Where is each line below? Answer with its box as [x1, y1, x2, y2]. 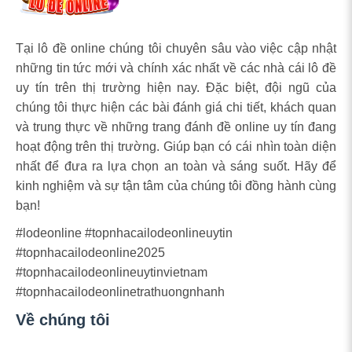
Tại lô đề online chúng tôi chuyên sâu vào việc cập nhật [16, 42, 336, 55]
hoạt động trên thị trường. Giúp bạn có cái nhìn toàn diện [16, 140, 336, 153]
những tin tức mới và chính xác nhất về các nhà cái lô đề [16, 61, 336, 75]
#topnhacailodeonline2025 [16, 246, 165, 259]
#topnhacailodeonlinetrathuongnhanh [16, 285, 225, 299]
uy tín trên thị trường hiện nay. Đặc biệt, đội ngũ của [16, 81, 336, 94]
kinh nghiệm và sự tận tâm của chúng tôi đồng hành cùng [16, 179, 336, 192]
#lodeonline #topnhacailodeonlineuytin [16, 226, 233, 240]
